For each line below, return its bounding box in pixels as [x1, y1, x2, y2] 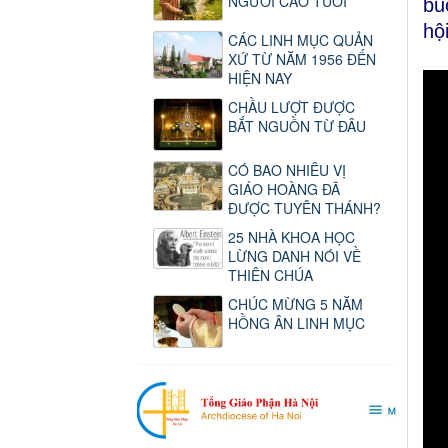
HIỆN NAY [228, 67, 292, 88]
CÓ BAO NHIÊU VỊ [228, 159, 346, 180]
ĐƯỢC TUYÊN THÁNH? [228, 197, 381, 218]
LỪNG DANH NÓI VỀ [228, 245, 361, 266]
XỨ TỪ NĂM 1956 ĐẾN [228, 48, 376, 69]
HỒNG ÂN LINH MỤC [228, 312, 365, 333]
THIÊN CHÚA [228, 264, 313, 285]
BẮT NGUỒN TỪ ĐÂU [228, 115, 366, 136]
